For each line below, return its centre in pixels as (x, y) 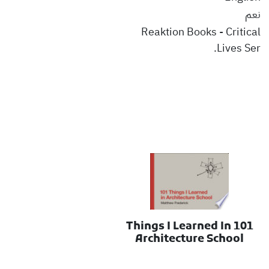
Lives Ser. (238, 48)
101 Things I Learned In (178, 227)
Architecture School (190, 240)
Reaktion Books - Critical (201, 32)
